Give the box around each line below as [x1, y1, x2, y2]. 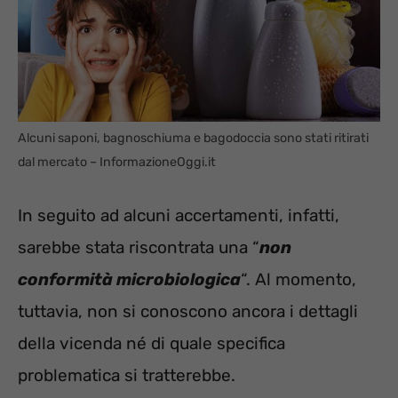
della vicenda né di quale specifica [18, 332, 285, 354]
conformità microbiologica [18, 268, 241, 290]
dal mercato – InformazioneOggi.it [18, 155, 216, 171]
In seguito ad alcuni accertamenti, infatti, [18, 204, 339, 226]
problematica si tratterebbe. [18, 364, 235, 386]
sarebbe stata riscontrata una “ [18, 236, 259, 258]
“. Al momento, [241, 268, 356, 290]
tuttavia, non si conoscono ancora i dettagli [18, 300, 358, 322]
